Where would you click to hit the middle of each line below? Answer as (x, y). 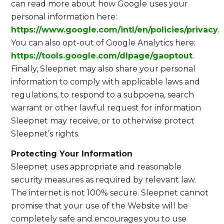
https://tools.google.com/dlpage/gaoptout (102, 56)
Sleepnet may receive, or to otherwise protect (103, 121)
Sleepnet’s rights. (45, 134)
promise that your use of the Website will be (100, 205)
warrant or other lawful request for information (106, 108)
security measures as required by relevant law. (104, 179)
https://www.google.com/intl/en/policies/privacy (115, 30)
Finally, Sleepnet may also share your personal (103, 69)
